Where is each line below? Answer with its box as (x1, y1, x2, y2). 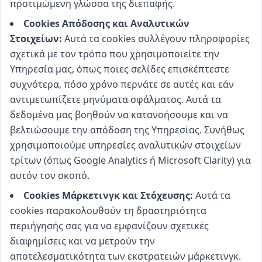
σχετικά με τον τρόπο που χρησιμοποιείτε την (10, 47, 219, 60)
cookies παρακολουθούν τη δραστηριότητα (10, 204, 206, 217)
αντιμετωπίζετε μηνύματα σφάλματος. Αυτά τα (10, 93, 221, 106)
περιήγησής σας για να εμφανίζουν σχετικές (10, 219, 209, 232)
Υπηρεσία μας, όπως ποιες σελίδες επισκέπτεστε (10, 63, 229, 75)
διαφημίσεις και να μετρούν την (10, 235, 155, 247)
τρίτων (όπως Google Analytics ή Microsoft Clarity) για (10, 154, 251, 167)
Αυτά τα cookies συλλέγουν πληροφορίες (64, 32, 250, 45)
